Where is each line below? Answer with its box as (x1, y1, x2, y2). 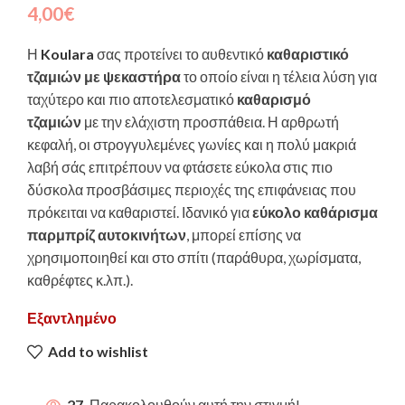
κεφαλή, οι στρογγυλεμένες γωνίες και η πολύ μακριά (27, 135, 356, 153)
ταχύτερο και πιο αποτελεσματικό (27, 89, 237, 108)
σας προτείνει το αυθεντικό (94, 44, 267, 62)
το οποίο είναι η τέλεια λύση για (184, 67, 377, 85)
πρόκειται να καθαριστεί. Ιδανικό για (27, 202, 252, 221)
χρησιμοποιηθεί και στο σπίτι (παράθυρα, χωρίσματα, (27, 248, 361, 266)
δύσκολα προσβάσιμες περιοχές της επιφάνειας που (27, 180, 356, 198)
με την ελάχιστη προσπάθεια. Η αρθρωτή (84, 112, 339, 130)
